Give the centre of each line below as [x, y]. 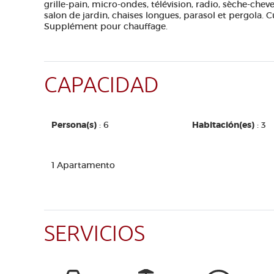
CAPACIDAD [102, 85]
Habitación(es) [223, 125]
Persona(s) [74, 125]
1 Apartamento [83, 165]
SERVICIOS [94, 234]
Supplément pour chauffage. [106, 26]
